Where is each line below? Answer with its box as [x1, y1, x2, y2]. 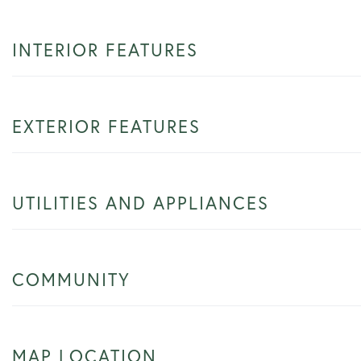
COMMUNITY [12, 267, 131, 291]
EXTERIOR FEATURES [12, 114, 201, 138]
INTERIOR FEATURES [12, 37, 198, 61]
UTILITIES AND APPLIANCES [12, 190, 269, 214]
